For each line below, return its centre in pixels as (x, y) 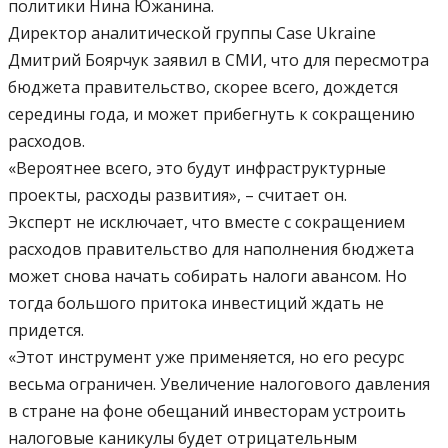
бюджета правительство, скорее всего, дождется (203, 87)
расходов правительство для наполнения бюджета (211, 249)
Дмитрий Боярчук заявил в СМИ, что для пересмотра (218, 60)
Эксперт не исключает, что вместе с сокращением (206, 222)
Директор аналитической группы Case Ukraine (192, 33)
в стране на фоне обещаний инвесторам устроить (207, 411)
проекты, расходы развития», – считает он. (177, 195)
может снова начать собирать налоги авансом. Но (207, 276)
